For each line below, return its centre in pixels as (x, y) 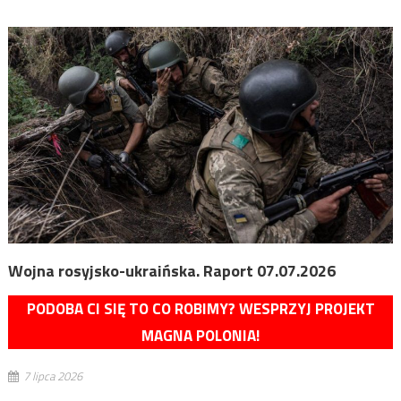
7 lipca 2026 (52, 375)
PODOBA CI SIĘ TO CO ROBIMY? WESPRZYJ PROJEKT (200, 308)
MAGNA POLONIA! (200, 335)
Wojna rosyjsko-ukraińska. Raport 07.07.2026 (171, 270)
